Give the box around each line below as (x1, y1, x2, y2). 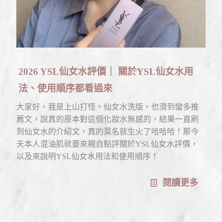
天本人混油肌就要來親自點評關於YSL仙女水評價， (16, 139, 198, 148)
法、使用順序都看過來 (18, 83, 112, 94)
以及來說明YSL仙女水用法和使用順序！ (16, 152, 159, 161)
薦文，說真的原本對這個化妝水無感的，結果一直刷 (16, 114, 199, 123)
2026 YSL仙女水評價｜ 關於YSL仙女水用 (18, 66, 193, 77)
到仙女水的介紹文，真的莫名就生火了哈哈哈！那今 (16, 127, 199, 136)
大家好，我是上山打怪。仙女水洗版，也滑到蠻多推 (16, 102, 199, 111)
